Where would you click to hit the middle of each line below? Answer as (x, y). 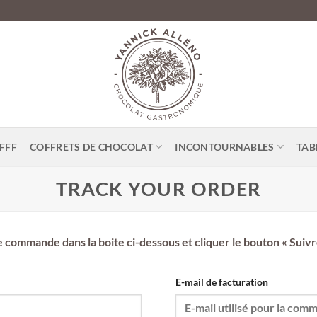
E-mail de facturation (222, 282)
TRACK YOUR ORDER (158, 189)
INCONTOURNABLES (225, 146)
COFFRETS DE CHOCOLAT (91, 146)
